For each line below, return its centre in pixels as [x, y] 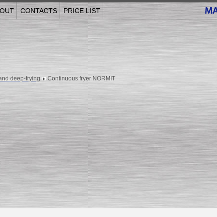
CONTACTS [39, 11]
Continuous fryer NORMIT [81, 78]
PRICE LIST [82, 11]
